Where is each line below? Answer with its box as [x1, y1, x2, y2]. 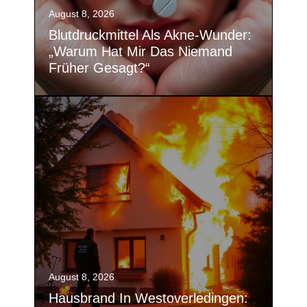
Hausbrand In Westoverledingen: [49, 290, 248, 306]
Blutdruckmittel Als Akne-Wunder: [49, 27, 251, 42]
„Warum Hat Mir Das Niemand [49, 43, 232, 59]
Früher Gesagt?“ [49, 60, 150, 75]
